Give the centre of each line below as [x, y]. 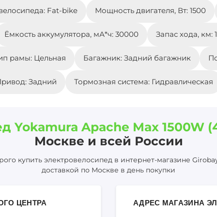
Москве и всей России [108, 141]
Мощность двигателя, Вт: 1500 [150, 11]
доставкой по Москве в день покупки [108, 170]
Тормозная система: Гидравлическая [143, 82]
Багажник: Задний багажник [137, 58]
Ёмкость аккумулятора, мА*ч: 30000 [71, 34]
